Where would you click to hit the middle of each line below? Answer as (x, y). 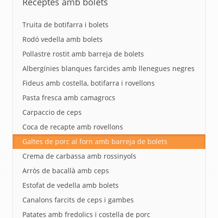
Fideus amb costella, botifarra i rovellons (89, 83)
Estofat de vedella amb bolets (71, 185)
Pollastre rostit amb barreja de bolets (83, 54)
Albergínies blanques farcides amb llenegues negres (109, 68)
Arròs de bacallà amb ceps (66, 170)
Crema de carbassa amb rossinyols (79, 156)
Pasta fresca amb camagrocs (69, 97)
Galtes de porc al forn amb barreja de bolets (95, 141)
